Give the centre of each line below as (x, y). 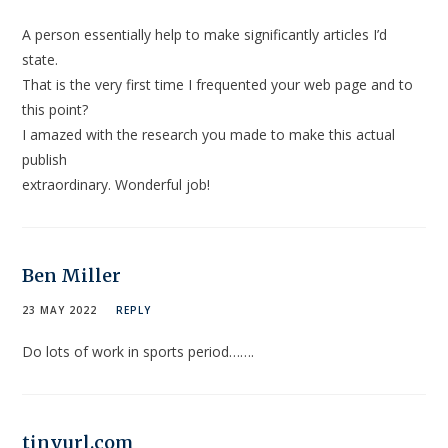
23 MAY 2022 (60, 310)
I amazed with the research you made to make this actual (209, 135)
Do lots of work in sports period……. (138, 352)
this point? (55, 110)
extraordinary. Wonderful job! (116, 185)
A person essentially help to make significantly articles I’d (205, 35)
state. (40, 60)
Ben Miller (72, 276)
